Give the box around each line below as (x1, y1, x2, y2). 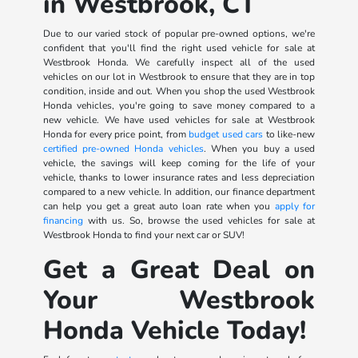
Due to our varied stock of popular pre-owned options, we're (42, 26, 316, 40)
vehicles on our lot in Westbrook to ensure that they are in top (42, 70, 316, 83)
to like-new (263, 127, 316, 141)
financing (42, 213, 83, 227)
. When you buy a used (203, 141, 316, 155)
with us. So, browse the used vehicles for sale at (82, 213, 316, 227)
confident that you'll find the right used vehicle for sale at (42, 41, 316, 54)
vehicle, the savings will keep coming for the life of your (42, 156, 316, 169)
